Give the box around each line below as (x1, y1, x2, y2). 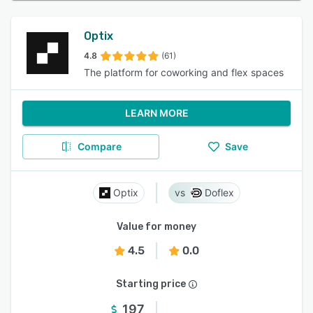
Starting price (116, 278, 186, 290)
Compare (77, 140, 122, 152)
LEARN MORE (124, 107, 189, 119)
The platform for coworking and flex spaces (84, 66, 284, 78)
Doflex (205, 187, 234, 198)
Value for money (117, 221, 196, 233)
